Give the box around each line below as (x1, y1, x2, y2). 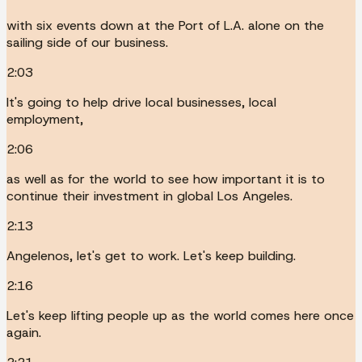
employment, (6, 110, 83, 128)
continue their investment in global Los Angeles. (6, 187, 293, 204)
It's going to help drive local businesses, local (6, 93, 276, 111)
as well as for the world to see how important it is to (6, 170, 325, 187)
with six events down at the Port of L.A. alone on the (6, 16, 324, 34)
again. (6, 323, 41, 341)
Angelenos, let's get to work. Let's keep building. (6, 246, 296, 264)
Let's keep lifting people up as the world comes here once (6, 306, 354, 324)
